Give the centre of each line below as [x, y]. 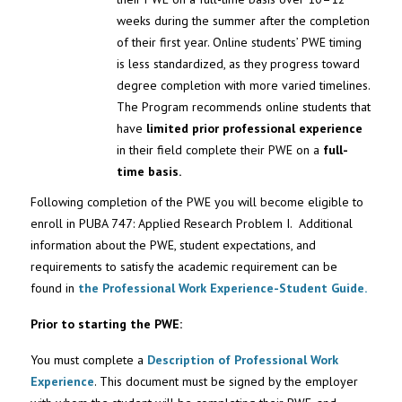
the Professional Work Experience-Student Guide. [223, 288]
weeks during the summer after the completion [243, 21]
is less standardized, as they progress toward [238, 64]
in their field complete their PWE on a [219, 150]
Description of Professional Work [243, 360]
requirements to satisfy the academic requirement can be [184, 267]
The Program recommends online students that [243, 107]
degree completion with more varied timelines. [243, 86]
